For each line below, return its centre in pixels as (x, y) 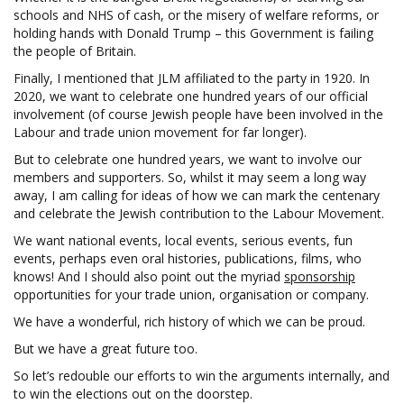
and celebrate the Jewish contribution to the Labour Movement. (199, 213)
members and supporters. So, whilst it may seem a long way (190, 177)
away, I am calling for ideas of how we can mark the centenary (197, 195)
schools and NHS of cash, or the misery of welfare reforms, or (196, 14)
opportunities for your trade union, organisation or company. (191, 294)
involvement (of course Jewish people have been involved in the (198, 114)
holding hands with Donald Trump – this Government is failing (193, 32)
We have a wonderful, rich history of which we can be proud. (189, 321)
